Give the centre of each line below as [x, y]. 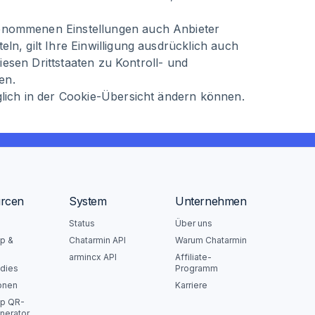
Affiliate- [193, 257]
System [88, 201]
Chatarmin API [97, 240]
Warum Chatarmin [211, 240]
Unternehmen [211, 201]
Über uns [194, 223]
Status [82, 223]
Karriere [191, 285]
